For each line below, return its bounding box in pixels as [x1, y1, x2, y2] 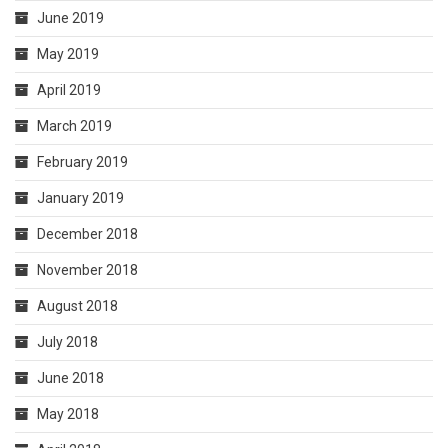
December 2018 [37, 226, 138, 242]
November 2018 [37, 262, 138, 278]
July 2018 [37, 334, 98, 350]
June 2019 [37, 10, 104, 26]
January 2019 [37, 190, 124, 206]
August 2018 [37, 298, 118, 314]
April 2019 [37, 82, 101, 98]
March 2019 [37, 118, 112, 134]
